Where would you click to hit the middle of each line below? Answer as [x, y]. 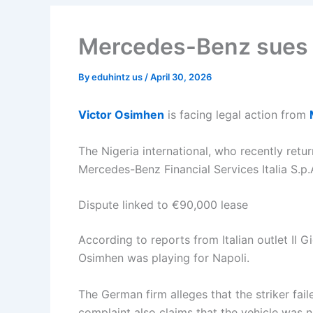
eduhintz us [118, 77]
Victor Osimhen [121, 115]
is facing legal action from [237, 115]
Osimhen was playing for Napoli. [164, 258]
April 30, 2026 [181, 77]
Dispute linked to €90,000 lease [163, 205]
